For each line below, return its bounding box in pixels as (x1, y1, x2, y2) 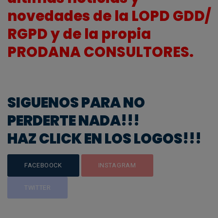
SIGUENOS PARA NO (7, 93, 145, 113)
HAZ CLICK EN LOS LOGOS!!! (7, 129, 201, 149)
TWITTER (24, 183, 51, 191)
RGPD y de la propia (7, 24, 151, 44)
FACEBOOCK (24, 162, 62, 169)
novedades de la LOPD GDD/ (7, 6, 211, 26)
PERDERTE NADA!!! (7, 111, 140, 131)
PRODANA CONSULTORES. (7, 42, 194, 62)
